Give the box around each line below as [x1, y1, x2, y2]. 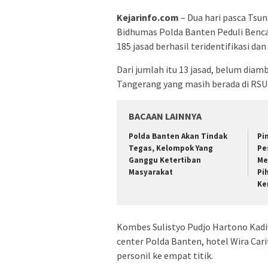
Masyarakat [129, 167, 173, 178]
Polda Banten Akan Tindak [129, 131, 227, 142]
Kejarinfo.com [117, 11, 179, 24]
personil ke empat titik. [117, 249, 213, 261]
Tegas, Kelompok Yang [129, 143, 213, 154]
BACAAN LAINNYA [129, 110, 202, 123]
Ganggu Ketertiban [129, 155, 201, 166]
